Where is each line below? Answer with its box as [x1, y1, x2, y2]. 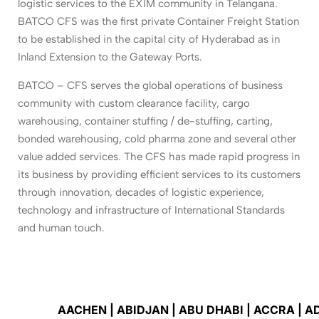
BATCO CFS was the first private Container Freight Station [18, 15, 299, 28]
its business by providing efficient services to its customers [18, 167, 300, 181]
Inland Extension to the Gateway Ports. [18, 51, 202, 64]
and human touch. [18, 221, 105, 234]
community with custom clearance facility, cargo [18, 96, 250, 110]
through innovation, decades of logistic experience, [18, 185, 264, 199]
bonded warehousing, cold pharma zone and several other [18, 132, 296, 145]
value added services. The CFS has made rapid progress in [18, 150, 300, 163]
